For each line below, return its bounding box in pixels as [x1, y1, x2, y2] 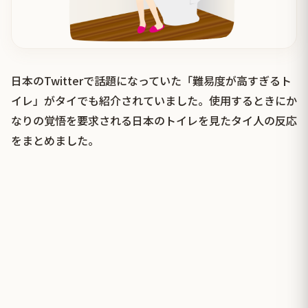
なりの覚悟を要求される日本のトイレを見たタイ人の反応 [11, 112, 297, 129]
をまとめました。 [11, 132, 99, 149]
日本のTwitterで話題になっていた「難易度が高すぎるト [11, 72, 291, 89]
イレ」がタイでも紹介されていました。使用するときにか [11, 92, 297, 109]
